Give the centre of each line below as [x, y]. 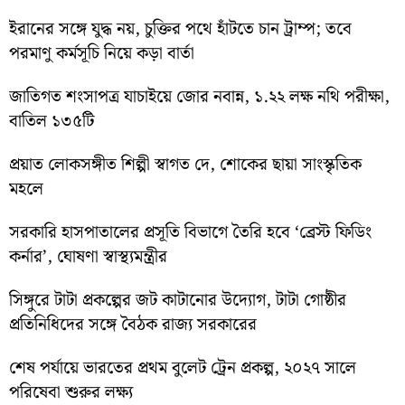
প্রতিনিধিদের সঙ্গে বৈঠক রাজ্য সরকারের [133, 325]
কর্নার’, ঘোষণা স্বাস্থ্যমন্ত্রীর [88, 258]
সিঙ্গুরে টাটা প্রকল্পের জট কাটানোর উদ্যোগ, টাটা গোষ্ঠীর [178, 301]
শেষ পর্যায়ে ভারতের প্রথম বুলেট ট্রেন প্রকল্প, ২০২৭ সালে [183, 369]
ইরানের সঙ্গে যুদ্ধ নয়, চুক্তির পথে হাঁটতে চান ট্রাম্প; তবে [180, 30]
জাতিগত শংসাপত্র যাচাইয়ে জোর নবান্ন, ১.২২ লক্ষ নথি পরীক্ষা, [199, 98]
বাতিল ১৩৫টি [52, 122]
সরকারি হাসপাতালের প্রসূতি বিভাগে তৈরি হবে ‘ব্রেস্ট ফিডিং [190, 233]
